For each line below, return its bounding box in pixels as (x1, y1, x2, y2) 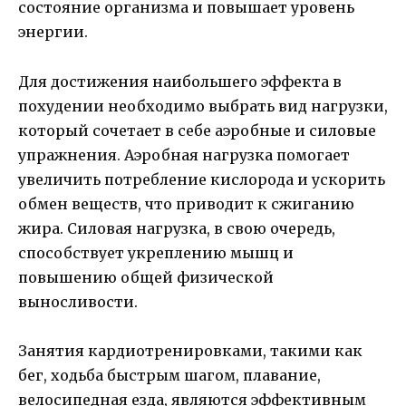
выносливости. (18, 292, 138, 311)
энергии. (18, 23, 88, 42)
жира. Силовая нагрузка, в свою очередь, (18, 218, 335, 237)
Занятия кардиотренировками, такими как (18, 341, 362, 360)
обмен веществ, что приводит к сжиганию (18, 194, 354, 213)
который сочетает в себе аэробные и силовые (18, 121, 376, 140)
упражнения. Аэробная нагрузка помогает (18, 145, 350, 164)
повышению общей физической (18, 267, 274, 286)
